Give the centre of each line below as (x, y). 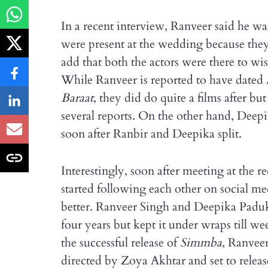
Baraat (77, 98)
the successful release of (121, 243)
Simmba (201, 243)
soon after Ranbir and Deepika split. (154, 134)
